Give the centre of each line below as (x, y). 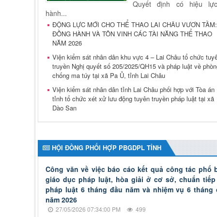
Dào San (64, 108)
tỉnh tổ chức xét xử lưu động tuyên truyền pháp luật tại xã (133, 99)
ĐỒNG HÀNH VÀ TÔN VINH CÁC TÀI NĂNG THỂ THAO (132, 34)
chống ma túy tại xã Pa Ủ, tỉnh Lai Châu (109, 76)
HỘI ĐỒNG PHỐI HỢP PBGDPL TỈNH (107, 148)
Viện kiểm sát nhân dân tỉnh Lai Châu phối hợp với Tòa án (133, 90)
